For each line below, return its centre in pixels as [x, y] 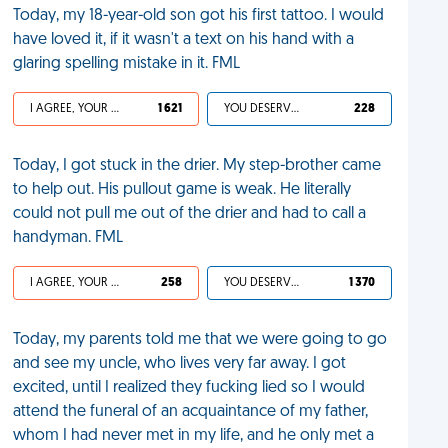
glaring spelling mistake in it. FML [127, 64]
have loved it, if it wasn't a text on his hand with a [184, 40]
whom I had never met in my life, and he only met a [194, 436]
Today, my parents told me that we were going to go [200, 340]
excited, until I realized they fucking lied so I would [189, 388]
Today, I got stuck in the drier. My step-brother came [197, 166]
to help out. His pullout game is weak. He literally [182, 190]
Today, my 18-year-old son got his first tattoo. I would [199, 16]
